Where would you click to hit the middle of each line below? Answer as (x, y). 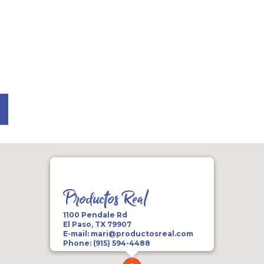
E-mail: (77, 233)
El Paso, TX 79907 (97, 224)
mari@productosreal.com (142, 233)
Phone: (78, 243)
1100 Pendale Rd (95, 214)
